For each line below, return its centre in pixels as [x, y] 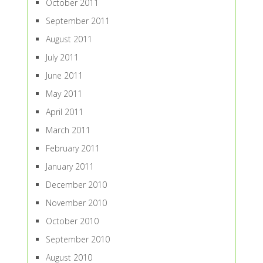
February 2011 [73, 148]
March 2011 [68, 130]
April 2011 [64, 112]
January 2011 [70, 166]
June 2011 [64, 75]
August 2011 [69, 39]
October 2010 [72, 221]
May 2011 [64, 94]
